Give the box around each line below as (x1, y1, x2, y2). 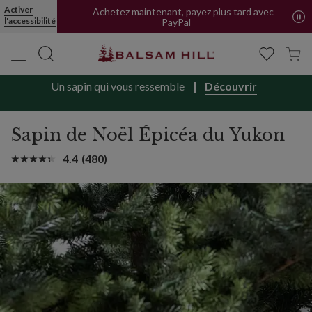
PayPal (162, 20, 191, 33)
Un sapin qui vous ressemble (51, 79, 185, 93)
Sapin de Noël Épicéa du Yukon (11, 125, 285, 145)
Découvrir (204, 79, 257, 93)
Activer (4, 4, 33, 15)
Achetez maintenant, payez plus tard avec (93, 10, 274, 22)
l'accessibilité (4, 15, 56, 26)
